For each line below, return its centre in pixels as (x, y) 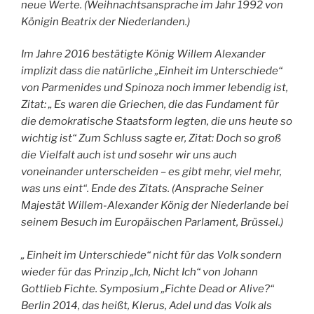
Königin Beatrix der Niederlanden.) (105, 21)
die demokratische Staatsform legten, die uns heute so (157, 122)
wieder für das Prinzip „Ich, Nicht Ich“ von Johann (139, 272)
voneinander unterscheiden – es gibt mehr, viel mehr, (151, 172)
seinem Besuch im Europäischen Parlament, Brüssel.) (152, 223)
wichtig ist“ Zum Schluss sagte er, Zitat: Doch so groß (151, 138)
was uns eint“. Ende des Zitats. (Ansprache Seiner (142, 189)
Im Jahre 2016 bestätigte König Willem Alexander (143, 54)
